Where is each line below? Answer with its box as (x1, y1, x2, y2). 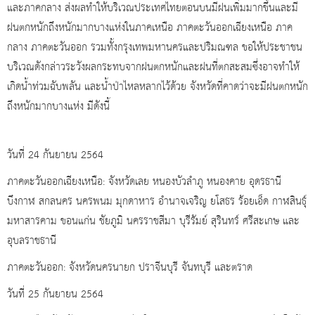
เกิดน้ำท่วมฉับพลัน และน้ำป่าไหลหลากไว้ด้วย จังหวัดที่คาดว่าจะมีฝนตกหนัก (7, 77, 308, 98)
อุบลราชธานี (7, 231, 56, 252)
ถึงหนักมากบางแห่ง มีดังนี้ (7, 97, 110, 117)
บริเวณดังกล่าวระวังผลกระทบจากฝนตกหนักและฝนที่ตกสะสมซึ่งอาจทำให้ (7, 58, 300, 78)
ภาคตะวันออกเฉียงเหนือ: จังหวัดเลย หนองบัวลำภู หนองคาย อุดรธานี (7, 172, 281, 193)
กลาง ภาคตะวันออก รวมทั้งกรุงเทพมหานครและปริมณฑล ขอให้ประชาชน (7, 38, 302, 58)
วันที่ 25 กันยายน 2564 (7, 285, 103, 305)
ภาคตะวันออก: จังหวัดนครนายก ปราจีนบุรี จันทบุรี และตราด (7, 258, 252, 278)
